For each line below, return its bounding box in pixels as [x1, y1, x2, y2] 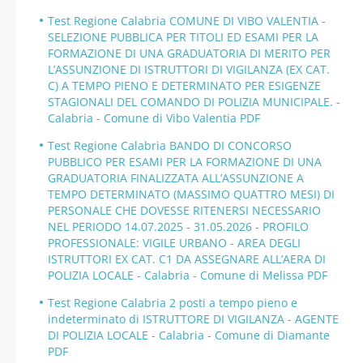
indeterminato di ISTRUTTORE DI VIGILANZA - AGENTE [48, 311, 339, 327]
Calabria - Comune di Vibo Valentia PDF [48, 110, 260, 126]
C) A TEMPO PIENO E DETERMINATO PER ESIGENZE [48, 78, 321, 93]
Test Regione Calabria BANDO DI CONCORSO [48, 138, 292, 153]
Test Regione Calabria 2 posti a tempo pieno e [48, 295, 297, 310]
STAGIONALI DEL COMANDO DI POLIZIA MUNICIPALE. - [48, 94, 340, 109]
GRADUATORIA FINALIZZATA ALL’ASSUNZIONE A [48, 170, 304, 186]
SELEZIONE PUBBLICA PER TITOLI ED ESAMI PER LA [48, 29, 318, 45]
